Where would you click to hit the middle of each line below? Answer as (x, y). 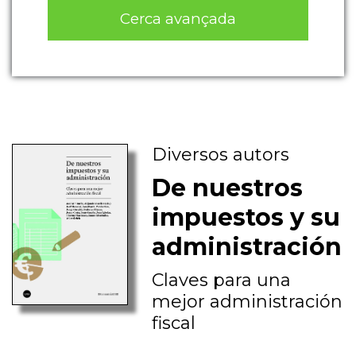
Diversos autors (221, 155)
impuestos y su (246, 218)
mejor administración (248, 302)
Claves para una (222, 281)
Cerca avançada (178, 18)
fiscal (174, 323)
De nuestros (228, 188)
